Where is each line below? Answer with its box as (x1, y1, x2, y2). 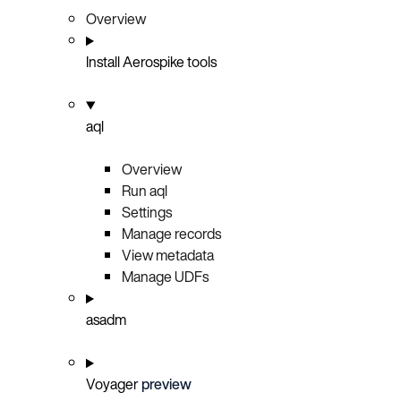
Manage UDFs (122, 266, 209, 288)
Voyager (86, 373, 141, 396)
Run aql (122, 180, 167, 202)
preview (141, 373, 192, 396)
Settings (122, 201, 172, 224)
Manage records (122, 223, 221, 245)
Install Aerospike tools (86, 51, 217, 73)
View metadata (122, 244, 214, 267)
